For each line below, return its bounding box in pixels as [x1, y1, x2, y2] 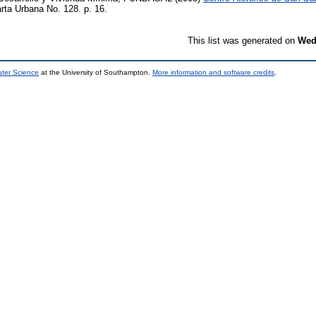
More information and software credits [152, 68, 274, 76]
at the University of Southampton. [39, 68, 152, 76]
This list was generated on [188, 35, 298, 46]
